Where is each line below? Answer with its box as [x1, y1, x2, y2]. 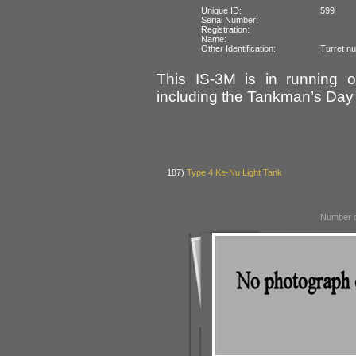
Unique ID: [201, 5, 242, 15]
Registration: [201, 24, 250, 34]
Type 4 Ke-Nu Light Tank [187, 168, 283, 178]
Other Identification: [201, 43, 277, 53]
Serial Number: [201, 14, 259, 25]
